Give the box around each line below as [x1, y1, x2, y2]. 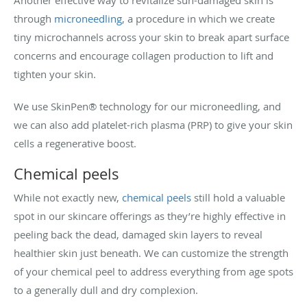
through [14, 11, 54, 25]
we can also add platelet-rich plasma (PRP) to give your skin [14, 117, 293, 132]
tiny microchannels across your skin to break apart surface [14, 29, 289, 44]
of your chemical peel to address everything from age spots [14, 264, 293, 278]
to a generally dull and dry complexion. [14, 282, 198, 297]
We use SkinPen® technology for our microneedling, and [14, 99, 281, 113]
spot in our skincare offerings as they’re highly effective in [14, 208, 286, 223]
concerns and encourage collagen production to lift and [14, 48, 273, 62]
